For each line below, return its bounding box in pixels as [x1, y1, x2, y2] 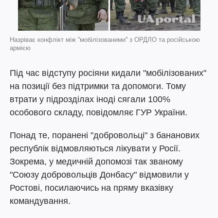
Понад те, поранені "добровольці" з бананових [10, 130, 200, 140]
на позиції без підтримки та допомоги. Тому [10, 81, 186, 91]
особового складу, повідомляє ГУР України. [10, 108, 187, 117]
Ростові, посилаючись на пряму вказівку [10, 183, 173, 193]
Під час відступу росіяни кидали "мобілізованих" [10, 68, 206, 78]
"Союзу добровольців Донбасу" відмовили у [10, 170, 189, 180]
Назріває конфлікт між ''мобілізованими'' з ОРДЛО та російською [10, 36, 200, 43]
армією [10, 44, 31, 52]
